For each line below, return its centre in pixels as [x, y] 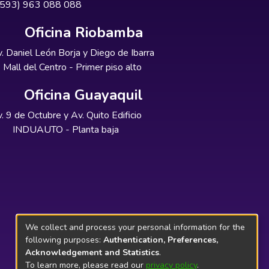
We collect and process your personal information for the [135, 227]
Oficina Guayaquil [84, 95]
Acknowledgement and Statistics [92, 252]
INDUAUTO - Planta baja [66, 130]
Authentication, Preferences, [161, 240]
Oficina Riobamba [83, 32]
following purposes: [64, 240]
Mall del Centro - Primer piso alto [72, 67]
